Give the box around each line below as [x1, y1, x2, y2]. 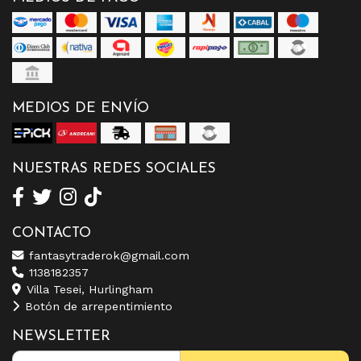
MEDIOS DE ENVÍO [12, 101, 149, 115]
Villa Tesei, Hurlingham [23, 282, 153, 296]
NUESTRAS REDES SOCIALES [12, 161, 216, 176]
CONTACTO [12, 226, 91, 240]
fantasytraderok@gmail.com [25, 248, 189, 262]
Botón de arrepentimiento [21, 299, 172, 313]
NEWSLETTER [12, 329, 110, 343]
